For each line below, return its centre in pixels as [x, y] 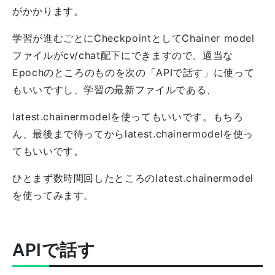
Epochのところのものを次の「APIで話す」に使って [134, 72]
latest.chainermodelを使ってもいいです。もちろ [128, 117]
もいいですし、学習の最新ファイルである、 [114, 90]
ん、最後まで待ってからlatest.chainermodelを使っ [133, 134]
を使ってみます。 [53, 195]
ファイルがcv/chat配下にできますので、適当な [123, 55]
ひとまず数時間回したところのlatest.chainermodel [133, 178]
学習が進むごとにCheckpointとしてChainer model [134, 38]
